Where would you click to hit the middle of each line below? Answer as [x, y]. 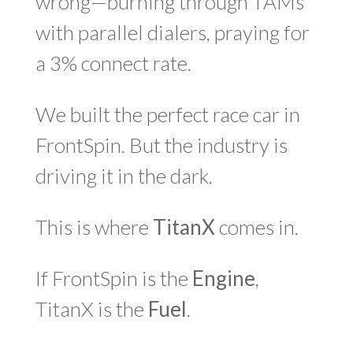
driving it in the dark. [124, 176]
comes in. [256, 227]
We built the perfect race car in [167, 114]
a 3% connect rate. [113, 63]
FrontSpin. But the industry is [161, 145]
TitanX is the [91, 309]
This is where [94, 227]
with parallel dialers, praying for [172, 32]
